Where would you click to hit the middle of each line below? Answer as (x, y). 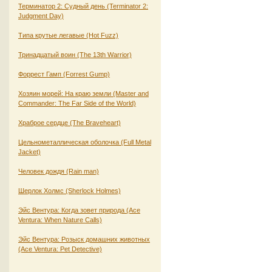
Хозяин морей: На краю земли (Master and (83, 93)
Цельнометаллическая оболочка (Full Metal (85, 142)
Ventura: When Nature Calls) (60, 219)
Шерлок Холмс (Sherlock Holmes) (70, 190)
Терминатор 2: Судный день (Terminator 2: (83, 6)
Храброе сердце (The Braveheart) (70, 122)
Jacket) (29, 151)
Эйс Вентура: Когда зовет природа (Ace (79, 210)
